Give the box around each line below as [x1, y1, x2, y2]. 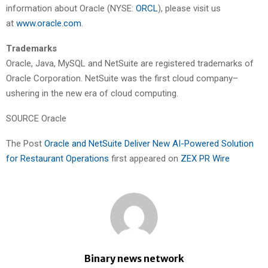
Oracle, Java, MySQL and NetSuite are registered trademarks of [6, 57, 254, 69]
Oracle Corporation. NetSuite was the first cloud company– [6, 72, 238, 84]
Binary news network [84, 252, 184, 264]
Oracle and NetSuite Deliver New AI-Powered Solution [44, 138, 254, 149]
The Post [6, 138, 44, 149]
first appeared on [111, 153, 181, 164]
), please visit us [158, 2, 221, 14]
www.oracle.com [16, 17, 81, 29]
